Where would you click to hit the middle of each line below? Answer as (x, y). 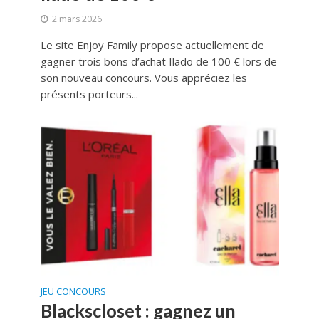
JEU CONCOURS (73, 291)
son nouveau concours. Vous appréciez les (143, 77)
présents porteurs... (89, 94)
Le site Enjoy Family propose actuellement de (152, 45)
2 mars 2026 (77, 19)
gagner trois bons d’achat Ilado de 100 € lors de (158, 61)
